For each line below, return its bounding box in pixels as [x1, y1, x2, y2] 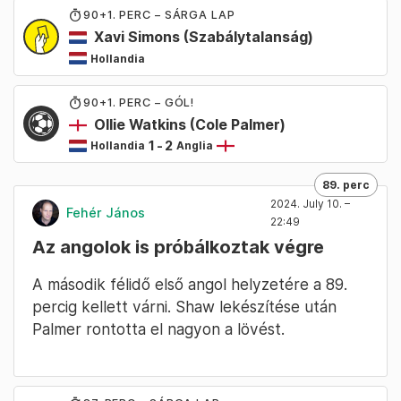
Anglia [184, 139, 213, 153]
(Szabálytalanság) [180, 28, 313, 46]
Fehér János [66, 205, 145, 221]
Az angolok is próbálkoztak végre [32, 235, 324, 258]
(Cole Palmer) [186, 115, 286, 133]
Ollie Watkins [94, 115, 186, 133]
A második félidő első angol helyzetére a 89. [32, 274, 347, 294]
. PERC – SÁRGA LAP [112, 7, 235, 21]
